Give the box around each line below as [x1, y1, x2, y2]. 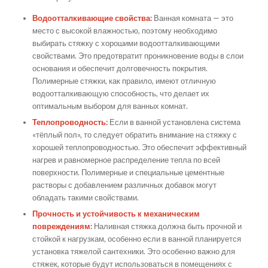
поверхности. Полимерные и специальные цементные [32, 167, 224, 178]
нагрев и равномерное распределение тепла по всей [32, 155, 220, 165]
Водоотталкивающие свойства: [32, 13, 152, 23]
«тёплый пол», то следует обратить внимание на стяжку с [32, 130, 237, 140]
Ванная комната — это [151, 13, 233, 23]
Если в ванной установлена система [107, 117, 240, 127]
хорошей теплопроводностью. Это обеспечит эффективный [32, 142, 246, 153]
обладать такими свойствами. [32, 193, 139, 203]
